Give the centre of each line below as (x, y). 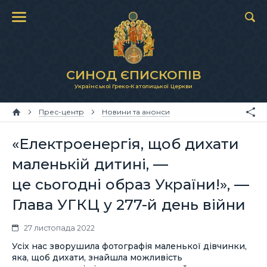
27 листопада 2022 (59, 228)
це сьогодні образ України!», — (131, 184)
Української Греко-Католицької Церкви (133, 86)
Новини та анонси (136, 112)
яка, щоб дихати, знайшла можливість (97, 257)
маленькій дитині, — (90, 164)
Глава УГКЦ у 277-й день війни (129, 204)
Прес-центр (61, 112)
